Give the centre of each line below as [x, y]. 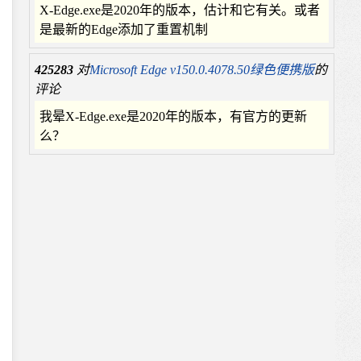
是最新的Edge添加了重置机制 [124, 29]
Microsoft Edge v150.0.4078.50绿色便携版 [202, 70]
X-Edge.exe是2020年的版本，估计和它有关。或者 [180, 10]
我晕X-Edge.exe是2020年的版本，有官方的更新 [173, 116]
